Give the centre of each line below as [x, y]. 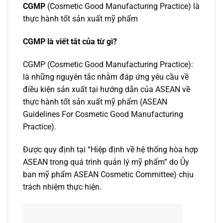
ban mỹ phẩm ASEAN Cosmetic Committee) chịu [108, 174]
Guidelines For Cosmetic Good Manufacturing [103, 114]
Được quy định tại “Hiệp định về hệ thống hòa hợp [111, 149]
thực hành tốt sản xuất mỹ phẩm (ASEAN [95, 102]
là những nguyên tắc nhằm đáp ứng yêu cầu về [106, 77]
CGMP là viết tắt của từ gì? [70, 42]
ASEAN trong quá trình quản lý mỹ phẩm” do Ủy [106, 162]
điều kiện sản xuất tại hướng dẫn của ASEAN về [107, 89]
